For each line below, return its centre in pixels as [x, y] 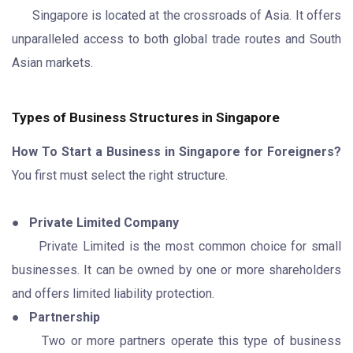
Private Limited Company [104, 222]
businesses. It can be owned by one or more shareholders [176, 269]
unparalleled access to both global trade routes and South [176, 39]
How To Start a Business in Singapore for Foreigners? [176, 151]
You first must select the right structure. [120, 175]
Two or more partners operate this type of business [192, 340]
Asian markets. [52, 62]
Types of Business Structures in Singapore [146, 117]
